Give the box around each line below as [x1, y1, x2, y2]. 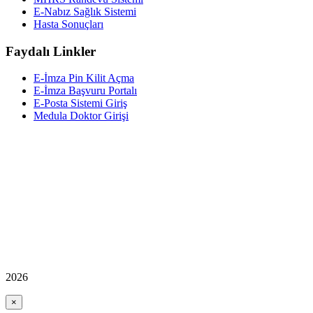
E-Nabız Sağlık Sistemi [34, 5, 136, 17]
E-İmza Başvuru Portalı [34, 85, 137, 97]
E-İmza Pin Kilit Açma [34, 72, 134, 85]
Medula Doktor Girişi [34, 110, 129, 122]
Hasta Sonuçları [34, 17, 103, 30]
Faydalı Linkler [6, 43, 96, 59]
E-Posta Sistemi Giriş [34, 97, 127, 110]
